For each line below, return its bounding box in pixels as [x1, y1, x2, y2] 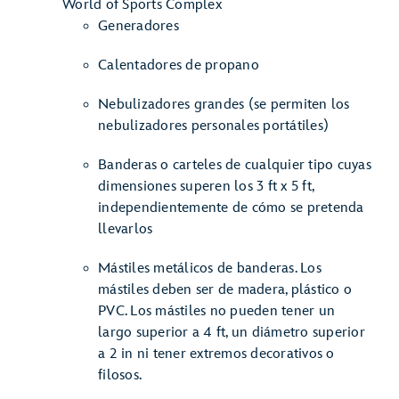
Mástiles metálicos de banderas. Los [98, 260, 322, 277]
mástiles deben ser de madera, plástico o [98, 281, 352, 298]
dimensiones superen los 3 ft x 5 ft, [98, 178, 313, 195]
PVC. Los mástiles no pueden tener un [98, 303, 335, 320]
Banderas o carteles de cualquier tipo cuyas [98, 157, 371, 174]
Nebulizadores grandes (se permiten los [98, 96, 350, 113]
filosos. [98, 367, 142, 384]
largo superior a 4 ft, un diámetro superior [98, 324, 365, 341]
